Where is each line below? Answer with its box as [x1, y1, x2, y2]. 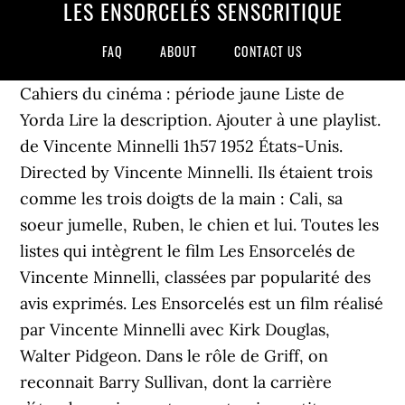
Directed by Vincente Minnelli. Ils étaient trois [20, 162, 373, 183]
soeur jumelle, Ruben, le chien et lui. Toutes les [20, 214, 380, 235]
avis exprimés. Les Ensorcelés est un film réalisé [20, 293, 384, 314]
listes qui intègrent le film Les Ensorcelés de [20, 240, 356, 261]
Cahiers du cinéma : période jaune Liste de [20, 83, 345, 104]
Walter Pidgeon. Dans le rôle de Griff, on [20, 345, 329, 366]
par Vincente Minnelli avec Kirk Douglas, [20, 319, 331, 340]
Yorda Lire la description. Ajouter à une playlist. [20, 109, 381, 130]
